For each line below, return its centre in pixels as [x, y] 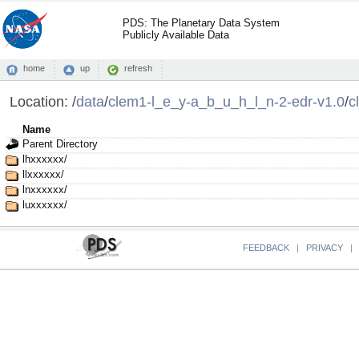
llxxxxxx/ [43, 175]
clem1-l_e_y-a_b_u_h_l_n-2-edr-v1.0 [226, 102]
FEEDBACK [266, 247]
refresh [138, 68]
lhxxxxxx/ [44, 159]
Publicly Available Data [176, 35]
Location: [40, 102]
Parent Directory [60, 144]
